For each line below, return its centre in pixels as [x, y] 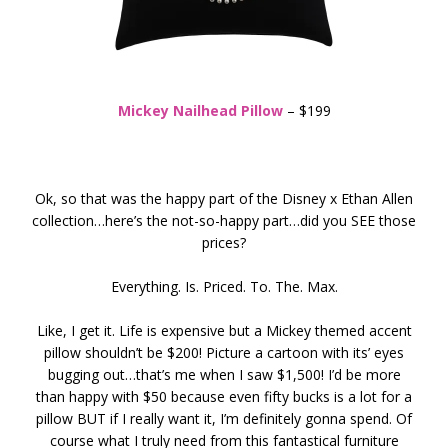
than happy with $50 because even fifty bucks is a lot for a [224, 396]
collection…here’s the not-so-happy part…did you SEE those [224, 220]
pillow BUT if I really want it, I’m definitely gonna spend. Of [224, 418]
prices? [224, 242]
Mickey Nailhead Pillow [200, 110]
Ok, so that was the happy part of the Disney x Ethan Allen [224, 198]
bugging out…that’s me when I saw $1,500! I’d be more [224, 374]
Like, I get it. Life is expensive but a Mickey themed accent [224, 330]
